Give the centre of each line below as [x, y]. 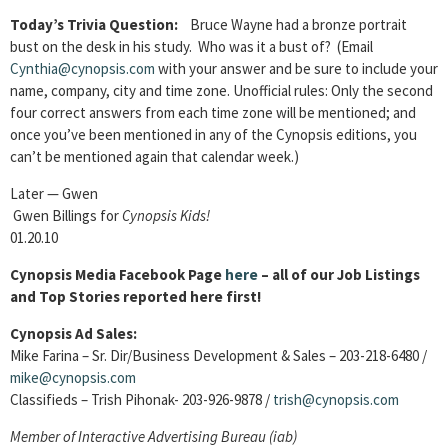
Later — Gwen [54, 193]
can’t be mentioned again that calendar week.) [154, 156]
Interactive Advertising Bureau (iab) [187, 436]
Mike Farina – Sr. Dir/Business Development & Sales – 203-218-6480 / [218, 355]
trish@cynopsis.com [336, 399]
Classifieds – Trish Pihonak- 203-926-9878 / [141, 399]
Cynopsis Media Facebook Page [117, 274]
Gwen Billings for [66, 215]
